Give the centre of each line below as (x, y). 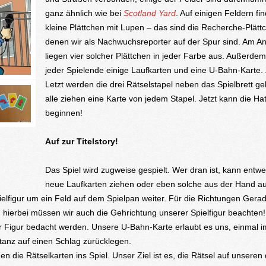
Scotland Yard (149, 13)
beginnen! (64, 113)
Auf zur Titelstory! (81, 141)
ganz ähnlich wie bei (84, 13)
